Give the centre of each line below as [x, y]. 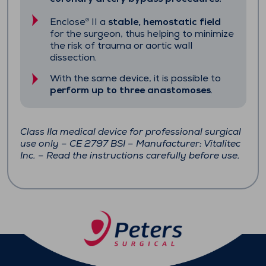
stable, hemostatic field [164, 22]
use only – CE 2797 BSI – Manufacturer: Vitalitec [130, 144]
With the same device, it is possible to [135, 79]
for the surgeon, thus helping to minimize [142, 34]
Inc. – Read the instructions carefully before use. [130, 156]
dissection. [73, 58]
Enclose [67, 22]
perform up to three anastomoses [130, 91]
